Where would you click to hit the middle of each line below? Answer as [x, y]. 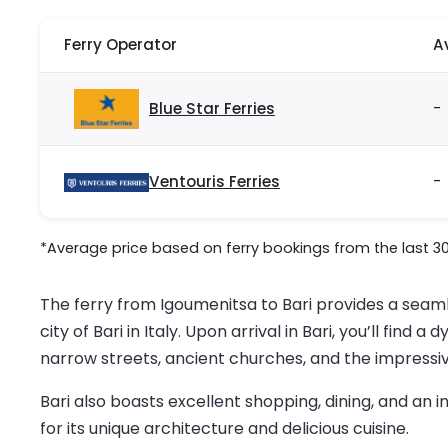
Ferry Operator [120, 45]
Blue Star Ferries [212, 109]
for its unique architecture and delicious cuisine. [224, 429]
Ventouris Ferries [214, 182]
